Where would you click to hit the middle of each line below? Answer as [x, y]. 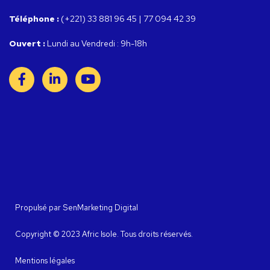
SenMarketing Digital [100, 207]
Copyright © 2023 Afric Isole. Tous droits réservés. [104, 234]
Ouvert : [27, 43]
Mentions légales [45, 260]
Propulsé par [39, 207]
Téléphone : [34, 18]
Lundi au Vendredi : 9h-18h [96, 43]
